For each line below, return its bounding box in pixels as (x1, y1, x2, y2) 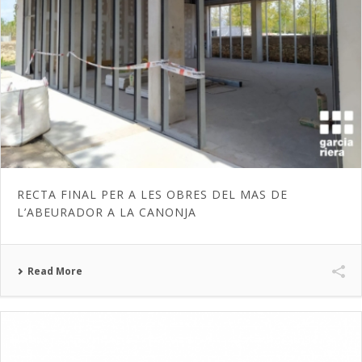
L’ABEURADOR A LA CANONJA (17, 204, 196, 220)
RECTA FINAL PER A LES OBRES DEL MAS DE (17, 186, 288, 202)
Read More (27, 263, 82, 278)
